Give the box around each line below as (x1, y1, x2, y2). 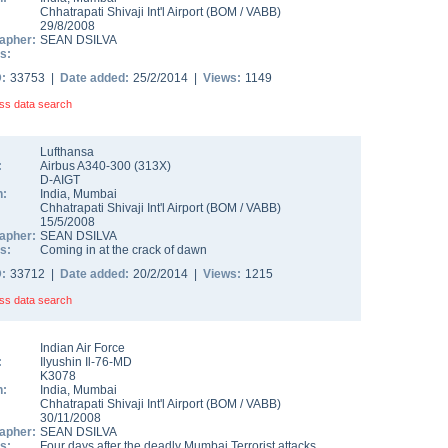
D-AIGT (40, 173, 80, 187)
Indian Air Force (40, 341, 125, 355)
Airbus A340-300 (40, 159, 134, 173)
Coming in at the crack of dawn (40, 243, 207, 257)
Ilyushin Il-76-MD (40, 355, 132, 369)
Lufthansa (40, 145, 94, 159)
